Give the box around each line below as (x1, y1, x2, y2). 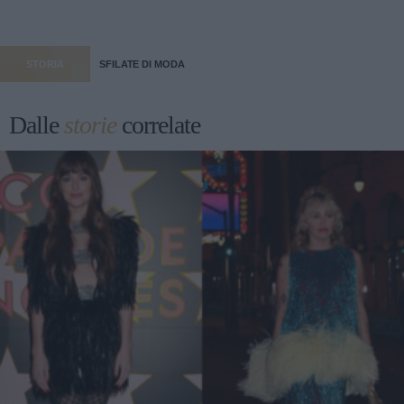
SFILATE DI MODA (99, 59, 185, 70)
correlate (116, 111, 200, 140)
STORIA (26, 59, 64, 70)
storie (64, 111, 116, 140)
